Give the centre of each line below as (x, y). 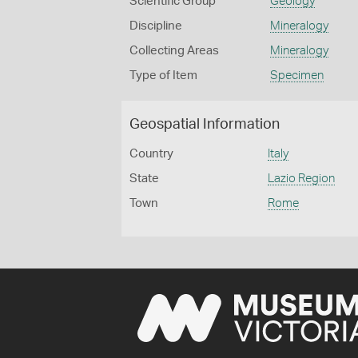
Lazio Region (302, 179)
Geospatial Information (205, 125)
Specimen (296, 76)
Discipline (156, 26)
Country (151, 154)
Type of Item (163, 76)
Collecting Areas (174, 51)
